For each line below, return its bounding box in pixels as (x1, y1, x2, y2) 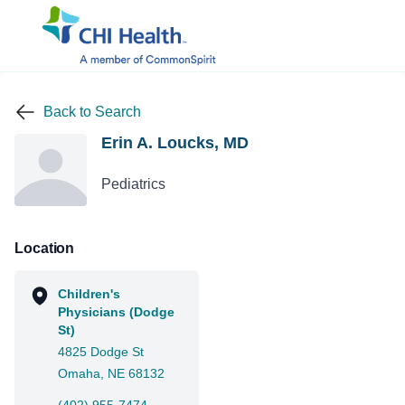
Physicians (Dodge (58, 305, 174, 319)
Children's (58, 287, 120, 301)
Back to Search (43, 104, 141, 119)
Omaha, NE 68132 (58, 366, 165, 381)
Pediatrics (101, 176, 165, 192)
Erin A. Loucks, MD (101, 134, 249, 152)
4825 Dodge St (58, 344, 144, 359)
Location (14, 240, 75, 256)
